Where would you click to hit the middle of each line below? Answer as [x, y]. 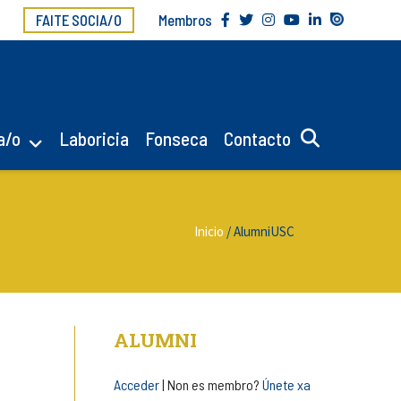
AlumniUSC [264, 232]
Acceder [136, 385]
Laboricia [94, 139]
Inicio [209, 232]
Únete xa [286, 385]
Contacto [258, 139]
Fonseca [177, 139]
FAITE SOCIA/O [79, 20]
